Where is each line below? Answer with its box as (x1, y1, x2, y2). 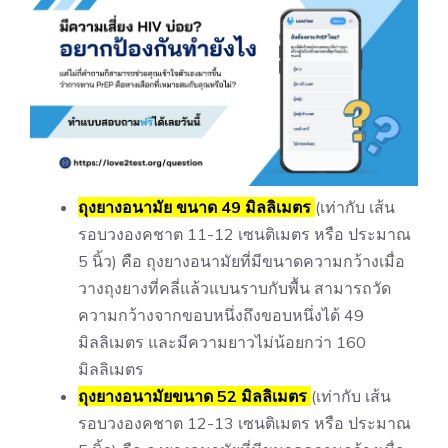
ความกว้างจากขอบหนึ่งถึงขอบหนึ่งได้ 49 (78, 304, 364, 325)
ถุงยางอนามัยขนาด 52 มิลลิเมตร (78, 385, 307, 406)
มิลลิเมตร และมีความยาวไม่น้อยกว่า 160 (78, 331, 366, 352)
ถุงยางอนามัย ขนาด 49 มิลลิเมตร (78, 196, 311, 217)
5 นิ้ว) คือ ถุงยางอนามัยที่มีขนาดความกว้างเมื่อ (78, 250, 405, 271)
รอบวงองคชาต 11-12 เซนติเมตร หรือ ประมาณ (78, 223, 411, 244)
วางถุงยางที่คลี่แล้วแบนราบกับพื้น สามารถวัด (78, 277, 391, 298)
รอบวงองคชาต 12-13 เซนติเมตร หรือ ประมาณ (78, 412, 411, 433)
